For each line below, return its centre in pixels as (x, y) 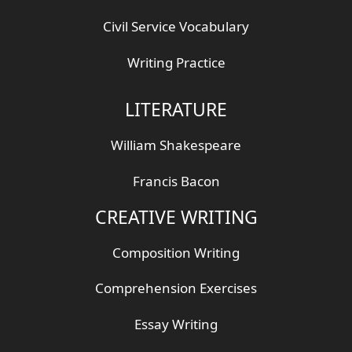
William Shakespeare (176, 145)
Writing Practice (176, 62)
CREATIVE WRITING (176, 216)
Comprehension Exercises (176, 288)
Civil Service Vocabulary (176, 26)
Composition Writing (176, 252)
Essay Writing (176, 324)
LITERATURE (176, 110)
